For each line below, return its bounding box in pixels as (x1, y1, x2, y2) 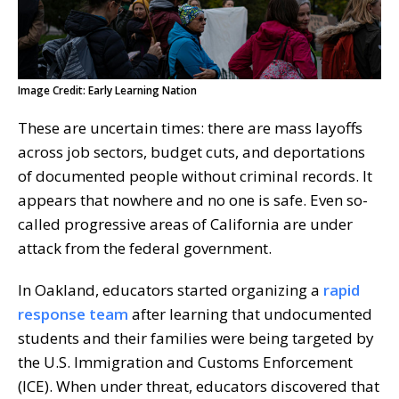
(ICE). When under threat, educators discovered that (18, 375, 379, 396)
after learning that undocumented (128, 303, 372, 324)
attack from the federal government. (18, 237, 275, 258)
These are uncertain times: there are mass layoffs (18, 117, 362, 138)
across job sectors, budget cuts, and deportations (18, 141, 365, 162)
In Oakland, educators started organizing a (18, 279, 323, 300)
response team (18, 303, 128, 324)
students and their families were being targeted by (18, 327, 374, 348)
